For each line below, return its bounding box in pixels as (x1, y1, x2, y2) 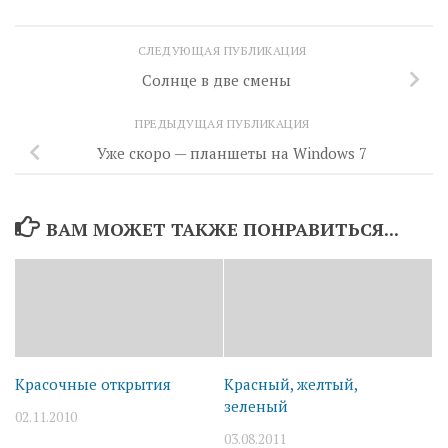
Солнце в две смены (141, 69, 291, 90)
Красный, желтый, (224, 373, 357, 394)
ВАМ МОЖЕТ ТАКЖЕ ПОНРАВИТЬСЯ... (45, 216, 399, 241)
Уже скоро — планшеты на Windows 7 (97, 142, 367, 163)
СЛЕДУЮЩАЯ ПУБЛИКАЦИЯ (137, 43, 311, 58)
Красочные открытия (15, 373, 171, 394)
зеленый (224, 395, 288, 416)
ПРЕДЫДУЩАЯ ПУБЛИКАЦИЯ (135, 115, 313, 131)
